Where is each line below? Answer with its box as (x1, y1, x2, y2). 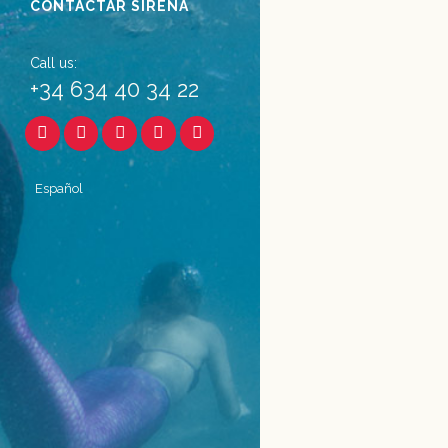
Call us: (30, 55, 77, 71)
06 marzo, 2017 (327, 33, 430, 49)
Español (35, 181, 84, 197)
